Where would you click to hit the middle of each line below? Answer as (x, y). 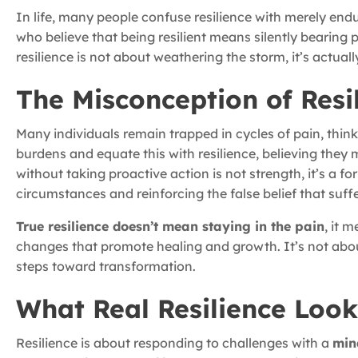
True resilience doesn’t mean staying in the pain (170, 227)
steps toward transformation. (106, 267)
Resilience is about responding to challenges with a (174, 343)
